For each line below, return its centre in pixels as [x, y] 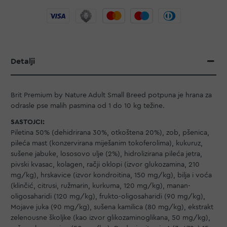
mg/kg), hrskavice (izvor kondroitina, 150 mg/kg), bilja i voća [111, 175]
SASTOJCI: [28, 122]
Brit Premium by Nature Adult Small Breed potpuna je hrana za [111, 96]
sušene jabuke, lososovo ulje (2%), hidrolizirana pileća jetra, [106, 154]
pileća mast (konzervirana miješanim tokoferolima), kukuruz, [107, 143]
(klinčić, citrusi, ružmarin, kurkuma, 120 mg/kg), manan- [101, 186]
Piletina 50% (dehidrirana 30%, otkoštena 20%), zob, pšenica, [110, 133]
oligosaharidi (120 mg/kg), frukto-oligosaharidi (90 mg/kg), [108, 196]
